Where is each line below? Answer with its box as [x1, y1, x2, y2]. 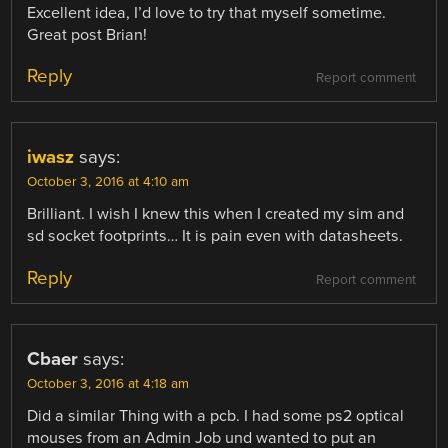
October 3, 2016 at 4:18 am [27, 375, 190, 392]
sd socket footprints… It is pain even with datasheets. [27, 226, 404, 247]
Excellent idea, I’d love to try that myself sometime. [27, 3, 387, 24]
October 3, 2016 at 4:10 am [27, 174, 190, 191]
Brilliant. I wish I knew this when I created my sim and [27, 204, 405, 225]
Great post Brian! [27, 25, 148, 46]
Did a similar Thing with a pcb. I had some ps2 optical [27, 405, 405, 426]
